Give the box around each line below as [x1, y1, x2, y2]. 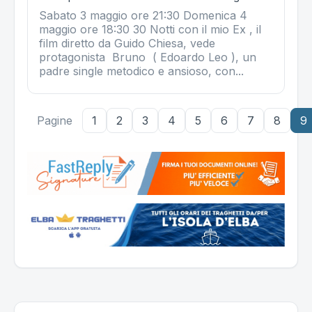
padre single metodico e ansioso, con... [39, 64, 244, 79]
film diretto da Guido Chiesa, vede [39, 36, 215, 51]
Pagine [37, 114, 72, 128]
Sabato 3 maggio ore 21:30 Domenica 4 [39, 8, 247, 23]
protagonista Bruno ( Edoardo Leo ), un [39, 50, 256, 65]
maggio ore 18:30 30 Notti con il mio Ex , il [39, 22, 261, 37]
